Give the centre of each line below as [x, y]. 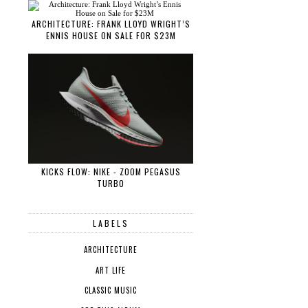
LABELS [111, 223]
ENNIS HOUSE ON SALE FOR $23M [111, 36]
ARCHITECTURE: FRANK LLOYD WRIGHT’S [111, 24]
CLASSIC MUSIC [111, 290]
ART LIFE [111, 270]
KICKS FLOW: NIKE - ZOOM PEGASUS [111, 171]
